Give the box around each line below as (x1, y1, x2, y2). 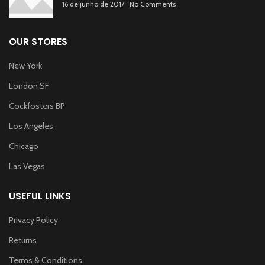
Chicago (9, 140, 38, 151)
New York (9, 60, 42, 71)
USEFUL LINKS (9, 189, 71, 203)
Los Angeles (9, 120, 53, 131)
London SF (9, 80, 49, 91)
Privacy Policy (9, 214, 58, 225)
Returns (9, 234, 37, 245)
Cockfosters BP (9, 100, 65, 111)
